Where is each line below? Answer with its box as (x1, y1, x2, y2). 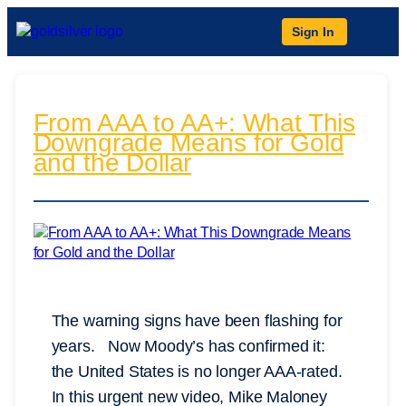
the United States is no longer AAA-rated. (51, 362, 347, 382)
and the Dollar (33, 149, 192, 178)
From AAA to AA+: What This (33, 109, 356, 138)
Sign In (292, 24, 334, 39)
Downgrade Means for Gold (33, 129, 344, 158)
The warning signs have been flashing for (51, 312, 343, 331)
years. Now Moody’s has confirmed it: (51, 337, 325, 356)
